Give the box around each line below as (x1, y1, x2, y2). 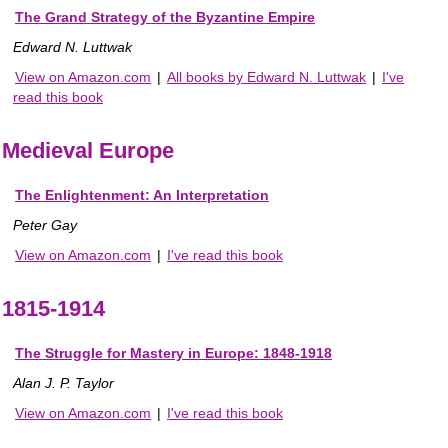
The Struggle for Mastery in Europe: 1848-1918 (15, 345, 332, 362)
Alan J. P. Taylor (13, 375, 114, 392)
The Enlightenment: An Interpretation (15, 187, 269, 204)
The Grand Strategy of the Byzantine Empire (15, 9, 315, 26)
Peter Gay (13, 217, 77, 234)
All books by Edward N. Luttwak (167, 69, 366, 86)
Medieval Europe (2, 138, 174, 164)
